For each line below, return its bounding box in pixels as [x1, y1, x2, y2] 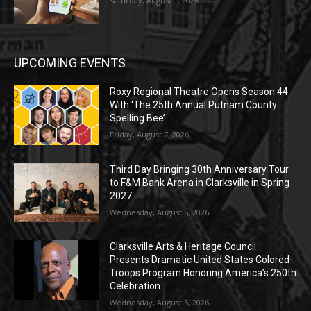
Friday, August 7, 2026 [110, 129, 190, 140]
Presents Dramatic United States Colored [110, 254, 290, 266]
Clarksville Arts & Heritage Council [110, 241, 257, 253]
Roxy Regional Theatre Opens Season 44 [110, 86, 289, 98]
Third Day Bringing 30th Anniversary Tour [110, 163, 289, 175]
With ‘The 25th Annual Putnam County [110, 99, 278, 111]
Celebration [110, 280, 161, 292]
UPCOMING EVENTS [14, 56, 126, 71]
